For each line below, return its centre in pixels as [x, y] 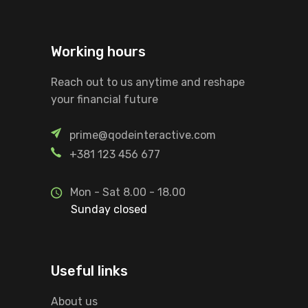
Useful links [89, 271]
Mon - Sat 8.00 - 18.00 [128, 192]
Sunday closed [109, 209]
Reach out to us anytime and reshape [148, 82]
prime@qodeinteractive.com [143, 135]
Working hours [98, 51]
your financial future [104, 99]
